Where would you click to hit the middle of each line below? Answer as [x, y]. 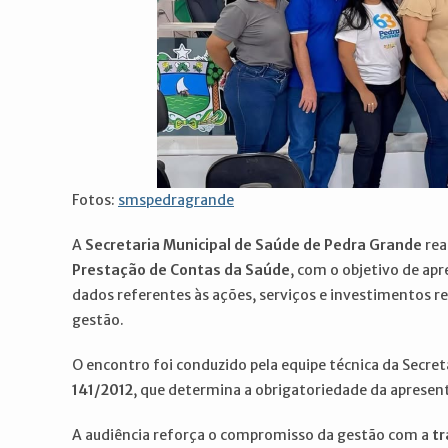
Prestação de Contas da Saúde [181, 270]
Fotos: [95, 200]
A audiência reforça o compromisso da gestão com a [252, 435]
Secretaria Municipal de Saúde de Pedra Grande [253, 245]
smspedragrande [176, 200]
